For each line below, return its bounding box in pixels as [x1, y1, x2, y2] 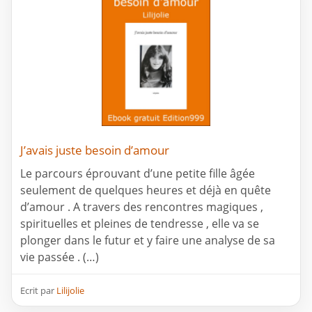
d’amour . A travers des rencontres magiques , [20, 199, 263, 215]
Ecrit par [20, 284, 56, 297]
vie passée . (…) [20, 249, 99, 265]
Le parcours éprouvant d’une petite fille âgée [20, 166, 255, 182]
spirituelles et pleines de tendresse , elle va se [20, 216, 259, 232]
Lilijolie [56, 284, 84, 297]
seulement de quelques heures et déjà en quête [20, 182, 271, 198]
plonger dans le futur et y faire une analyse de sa [20, 233, 275, 249]
